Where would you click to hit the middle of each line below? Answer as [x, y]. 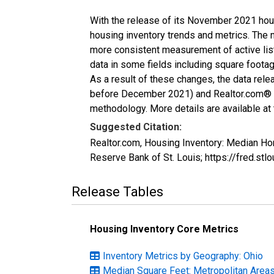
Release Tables [117, 191]
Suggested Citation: [136, 127]
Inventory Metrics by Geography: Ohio [183, 256]
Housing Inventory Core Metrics [164, 229]
